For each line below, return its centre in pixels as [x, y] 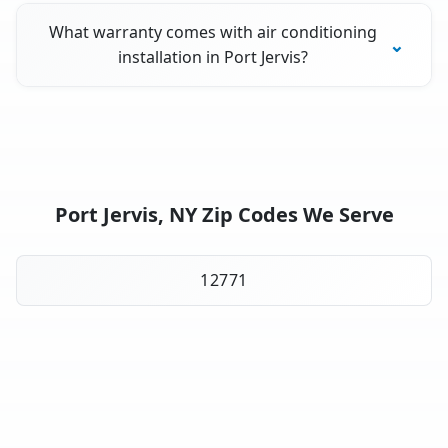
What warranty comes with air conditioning [213, 32]
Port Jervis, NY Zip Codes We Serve [224, 215]
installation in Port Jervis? [213, 57]
